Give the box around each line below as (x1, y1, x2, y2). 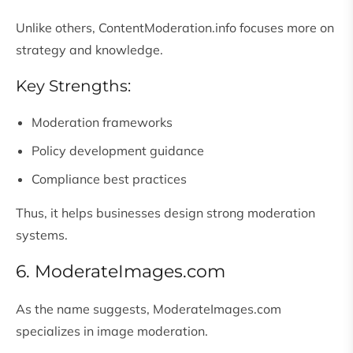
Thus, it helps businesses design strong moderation (16, 205, 315, 221)
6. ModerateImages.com (16, 261, 225, 283)
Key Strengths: (16, 76, 131, 96)
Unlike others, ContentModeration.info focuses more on (16, 20, 334, 36)
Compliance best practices (32, 171, 187, 188)
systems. (16, 227, 68, 243)
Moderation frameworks (32, 114, 173, 131)
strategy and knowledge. (16, 42, 163, 58)
